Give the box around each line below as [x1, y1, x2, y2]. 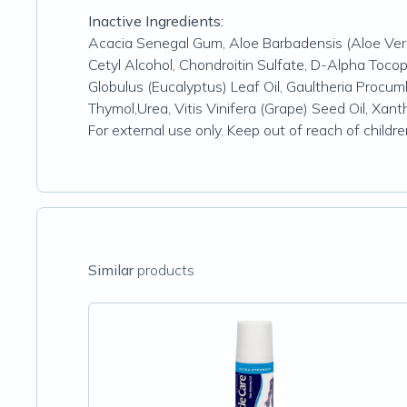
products [134, 261, 194, 279]
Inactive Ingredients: [88, 12, 223, 30]
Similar [88, 261, 134, 279]
